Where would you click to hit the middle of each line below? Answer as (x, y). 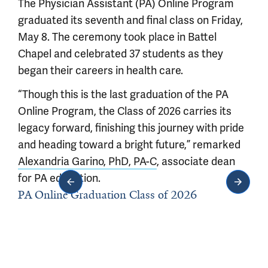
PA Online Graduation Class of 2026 (107, 195)
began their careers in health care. (100, 70)
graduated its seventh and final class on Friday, (130, 20)
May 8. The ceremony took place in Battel (117, 37)
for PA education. (59, 178)
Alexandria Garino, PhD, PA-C (87, 161)
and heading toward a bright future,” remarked (129, 144)
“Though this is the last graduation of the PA (123, 94)
